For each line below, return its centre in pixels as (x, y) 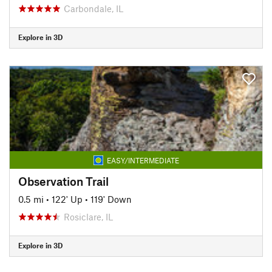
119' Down (111, 199)
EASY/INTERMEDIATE (143, 160)
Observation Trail (63, 181)
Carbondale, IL (93, 8)
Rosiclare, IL (88, 216)
